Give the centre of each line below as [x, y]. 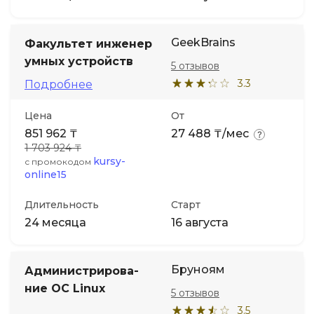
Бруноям [198, 269]
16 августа [200, 223]
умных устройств [79, 61]
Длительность [62, 205]
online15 [46, 175]
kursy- [109, 161]
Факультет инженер [88, 44]
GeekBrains [203, 42]
